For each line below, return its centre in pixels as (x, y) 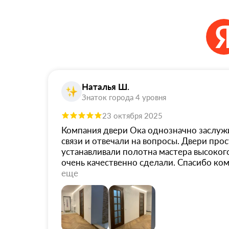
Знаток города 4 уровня (124, 97)
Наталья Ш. (106, 87)
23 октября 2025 (132, 116)
